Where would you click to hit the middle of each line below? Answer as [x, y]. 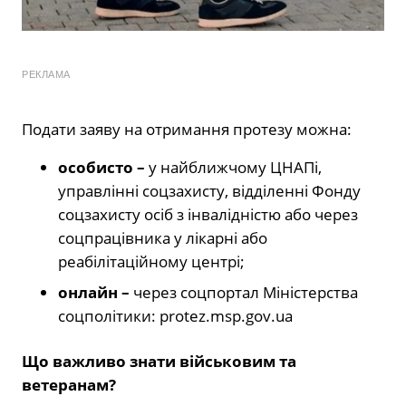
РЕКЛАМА [46, 74]
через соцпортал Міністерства [246, 292]
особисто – [103, 167]
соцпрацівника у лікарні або [163, 237]
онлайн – [96, 292]
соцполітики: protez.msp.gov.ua [175, 315]
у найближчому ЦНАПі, [235, 167]
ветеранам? [69, 384]
